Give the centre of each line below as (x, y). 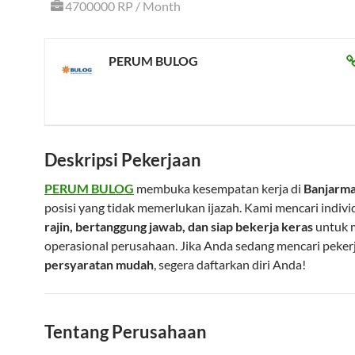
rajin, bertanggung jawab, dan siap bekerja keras (179, 226)
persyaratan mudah (99, 264)
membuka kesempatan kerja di (219, 188)
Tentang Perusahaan (126, 332)
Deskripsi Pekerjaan (123, 160)
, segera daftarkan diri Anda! (230, 264)
